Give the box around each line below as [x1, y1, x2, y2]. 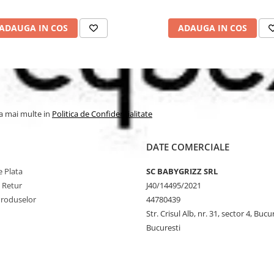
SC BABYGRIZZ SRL [146, 166, 218, 177]
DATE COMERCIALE [146, 141, 229, 153]
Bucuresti [146, 222, 180, 233]
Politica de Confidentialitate [52, 108, 152, 119]
